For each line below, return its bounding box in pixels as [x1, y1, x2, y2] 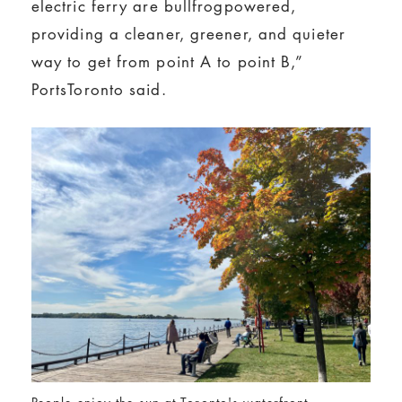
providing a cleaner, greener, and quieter [31, 22, 345, 44]
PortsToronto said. [31, 78, 167, 100]
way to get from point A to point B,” [31, 50, 303, 72]
